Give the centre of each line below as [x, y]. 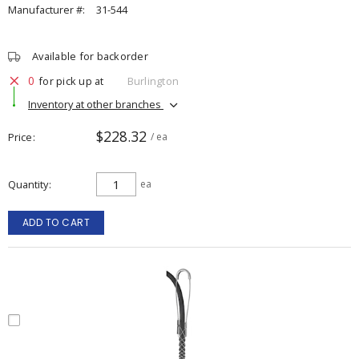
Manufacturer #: [46, 10]
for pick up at [71, 81]
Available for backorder [90, 56]
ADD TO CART [56, 222]
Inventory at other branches [96, 104]
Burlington [153, 81]
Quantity [28, 184]
